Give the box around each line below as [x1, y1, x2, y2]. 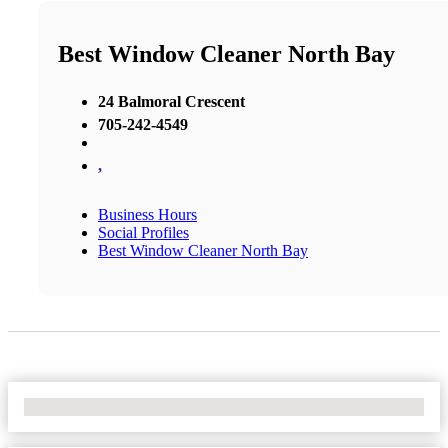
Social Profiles [98, 223, 189, 241]
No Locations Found [24, 397, 155, 415]
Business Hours [98, 205, 197, 223]
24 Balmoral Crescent [98, 92, 245, 110]
